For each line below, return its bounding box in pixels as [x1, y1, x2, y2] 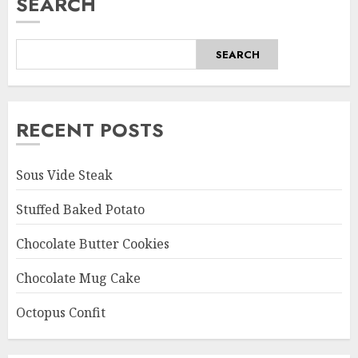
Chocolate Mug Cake [16, 269, 141, 288]
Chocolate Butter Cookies [16, 235, 169, 253]
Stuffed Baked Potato [16, 201, 145, 219]
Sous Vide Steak [16, 166, 113, 185]
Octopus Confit [16, 304, 105, 322]
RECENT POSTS [16, 116, 164, 145]
